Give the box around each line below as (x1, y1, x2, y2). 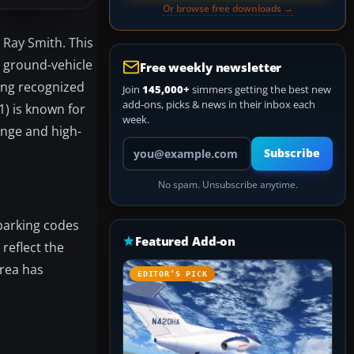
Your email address (122, 136, 211, 150)
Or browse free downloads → (162, 2, 293, 15)
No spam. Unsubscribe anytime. (157, 179, 298, 190)
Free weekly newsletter (140, 59, 282, 75)
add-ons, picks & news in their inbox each (122, 97, 315, 111)
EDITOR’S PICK (137, 269, 208, 278)
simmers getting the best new (190, 82, 331, 96)
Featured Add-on (135, 233, 236, 249)
